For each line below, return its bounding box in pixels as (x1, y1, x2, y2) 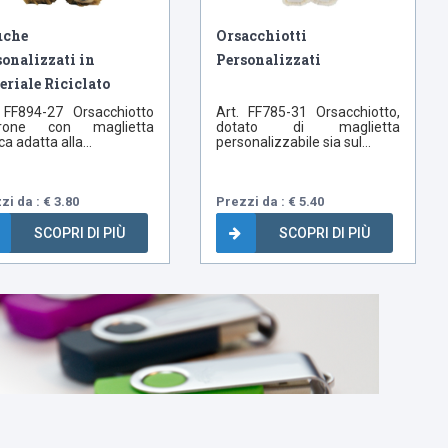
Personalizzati (216, 50, 322, 70)
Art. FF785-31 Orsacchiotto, (216, 104, 400, 121)
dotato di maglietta (216, 119, 400, 136)
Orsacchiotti (216, 26, 308, 46)
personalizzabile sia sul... (216, 134, 372, 151)
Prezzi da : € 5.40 (216, 194, 325, 210)
